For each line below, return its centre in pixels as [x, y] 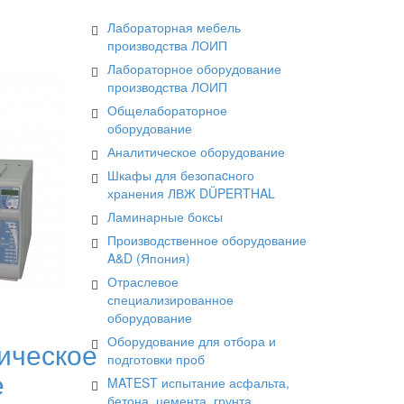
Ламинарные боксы [165, 216]
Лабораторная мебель [174, 27]
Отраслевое [143, 281]
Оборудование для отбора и [192, 341]
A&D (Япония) [149, 258]
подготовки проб [156, 359]
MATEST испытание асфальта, [198, 382]
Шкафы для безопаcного [181, 175]
